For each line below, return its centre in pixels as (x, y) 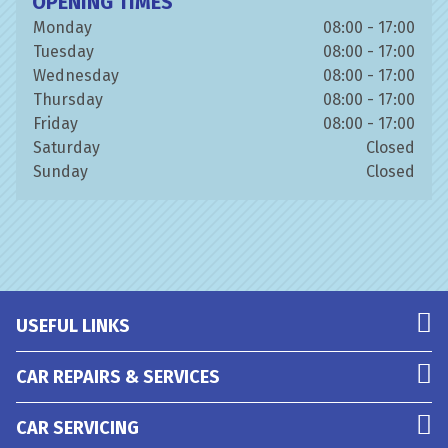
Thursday (68, 99)
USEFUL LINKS (73, 326)
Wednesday (76, 75)
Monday (62, 27)
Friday (55, 123)
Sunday (60, 171)
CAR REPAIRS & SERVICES (118, 377)
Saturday (66, 147)
